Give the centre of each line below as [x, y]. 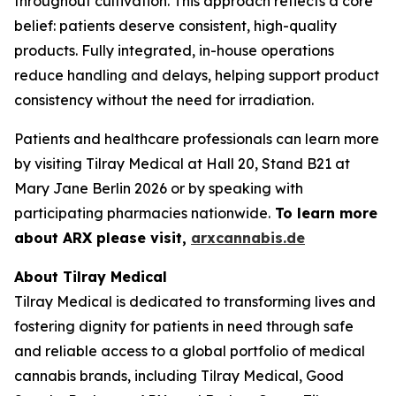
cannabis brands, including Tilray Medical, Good [179, 376]
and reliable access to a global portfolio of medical [190, 351]
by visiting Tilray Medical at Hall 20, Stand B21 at [182, 164]
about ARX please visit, [103, 238]
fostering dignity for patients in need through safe [184, 326]
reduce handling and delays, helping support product [197, 75]
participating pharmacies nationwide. [142, 213]
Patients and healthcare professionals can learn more [197, 139]
